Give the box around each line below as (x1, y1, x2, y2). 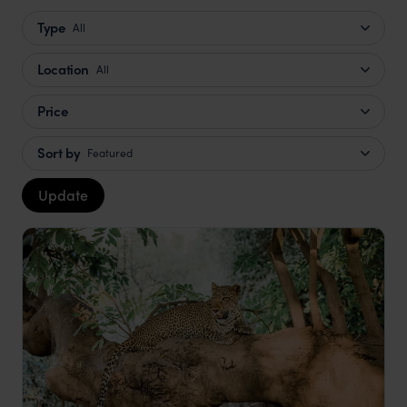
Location (37, 59, 89, 80)
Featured (87, 144, 134, 162)
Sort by (37, 143, 81, 164)
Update (38, 184, 88, 204)
